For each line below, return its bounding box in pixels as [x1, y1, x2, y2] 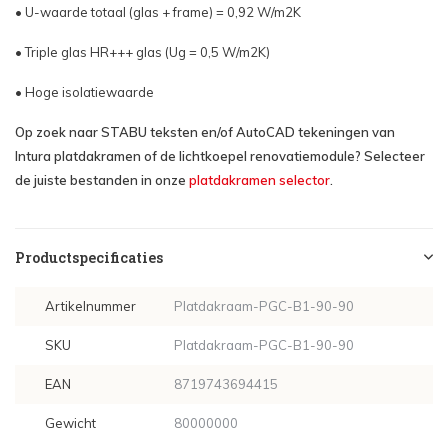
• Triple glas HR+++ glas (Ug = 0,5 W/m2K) [15, 44, 270, 60]
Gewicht [45, 415, 96, 431]
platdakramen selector [189, 172, 330, 188]
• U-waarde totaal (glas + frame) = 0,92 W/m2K [15, 4, 301, 20]
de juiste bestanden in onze [15, 172, 189, 188]
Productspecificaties [15, 248, 163, 267]
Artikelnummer [45, 298, 136, 314]
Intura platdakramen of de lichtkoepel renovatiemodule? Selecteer [15, 148, 425, 164]
